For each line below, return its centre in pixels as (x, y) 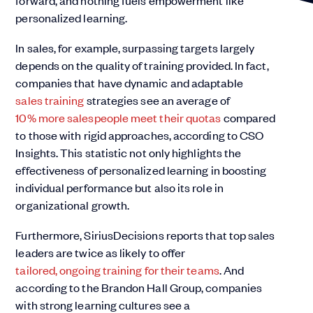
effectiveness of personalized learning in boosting (141, 170)
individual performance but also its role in (119, 187)
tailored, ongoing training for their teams (117, 270)
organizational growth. (73, 205)
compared (248, 117)
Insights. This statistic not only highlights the (129, 152)
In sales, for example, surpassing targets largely (135, 48)
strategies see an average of (157, 100)
